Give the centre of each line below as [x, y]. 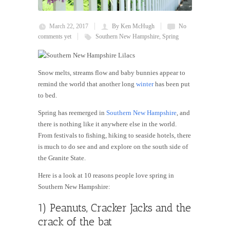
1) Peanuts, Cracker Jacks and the [114, 208]
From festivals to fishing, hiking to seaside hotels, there [114, 136]
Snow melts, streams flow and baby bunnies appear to [112, 73]
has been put [172, 84]
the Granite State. [63, 158]
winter [145, 84]
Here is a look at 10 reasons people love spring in [106, 176]
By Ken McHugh [133, 26]
